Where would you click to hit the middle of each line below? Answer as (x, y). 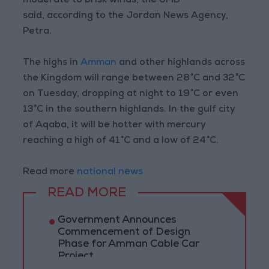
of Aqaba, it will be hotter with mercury (115, 126)
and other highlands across (181, 63)
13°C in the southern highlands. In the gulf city (129, 110)
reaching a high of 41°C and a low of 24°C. (121, 141)
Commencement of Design (124, 233)
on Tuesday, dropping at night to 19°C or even (131, 95)
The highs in (52, 63)
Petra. (38, 32)
